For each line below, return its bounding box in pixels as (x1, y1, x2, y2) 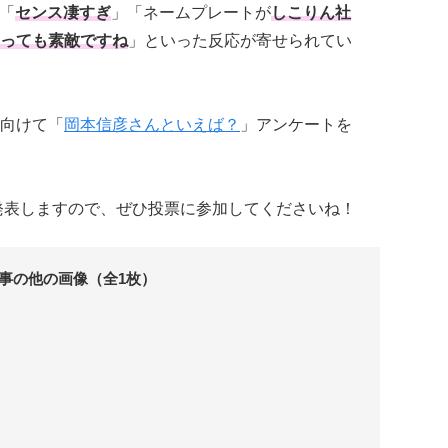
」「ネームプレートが (111, 3, 271, 21)
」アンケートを (240, 115, 352, 133)
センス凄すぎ (15, 3, 111, 21)
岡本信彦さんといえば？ (64, 115, 240, 133)
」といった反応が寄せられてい (128, 31, 352, 49)
